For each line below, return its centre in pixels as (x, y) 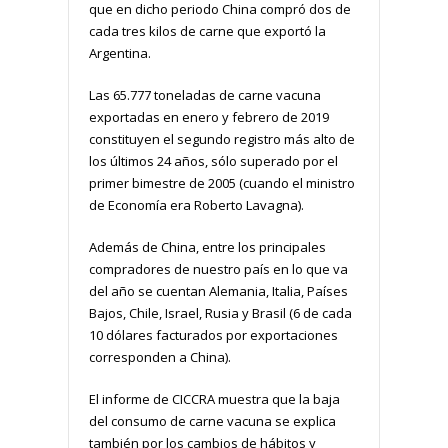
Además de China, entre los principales (207, 246)
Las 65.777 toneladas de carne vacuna (205, 94)
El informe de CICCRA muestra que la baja (214, 398)
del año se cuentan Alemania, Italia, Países (218, 290)
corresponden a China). (160, 356)
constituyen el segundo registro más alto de (222, 138)
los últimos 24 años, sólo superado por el (213, 160)
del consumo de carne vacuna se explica (212, 420)
